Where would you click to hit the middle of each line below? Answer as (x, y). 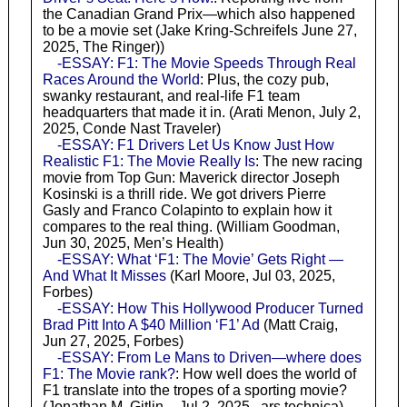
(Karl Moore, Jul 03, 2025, (250, 275)
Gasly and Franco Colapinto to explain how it (187, 210)
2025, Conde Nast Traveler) (131, 128)
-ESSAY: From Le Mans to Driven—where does (209, 357)
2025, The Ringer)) (103, 46)
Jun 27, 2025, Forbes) (113, 341)
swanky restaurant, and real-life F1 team (171, 95)
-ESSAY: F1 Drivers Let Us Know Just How (195, 144)
